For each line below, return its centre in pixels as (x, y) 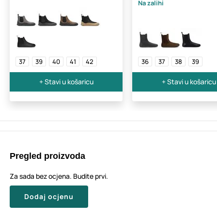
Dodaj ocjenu (49, 196)
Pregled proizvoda (47, 156)
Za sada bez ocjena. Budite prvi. (59, 176)
